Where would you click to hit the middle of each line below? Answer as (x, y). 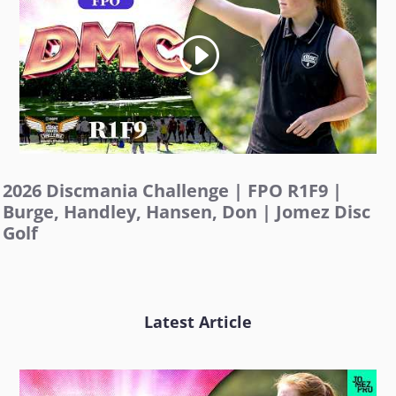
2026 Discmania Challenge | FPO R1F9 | (173, 191)
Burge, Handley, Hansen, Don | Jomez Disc (187, 212)
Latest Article (198, 322)
